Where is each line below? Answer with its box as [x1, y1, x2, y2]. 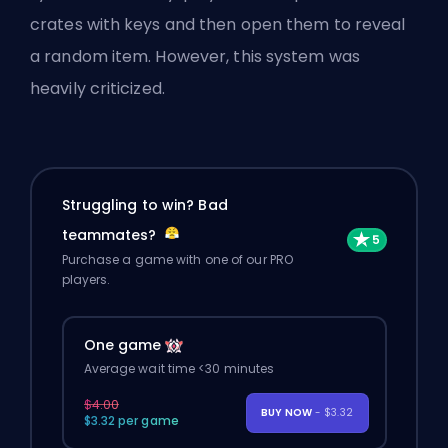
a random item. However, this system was [30, 44, 360, 68]
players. [61, 271, 111, 289]
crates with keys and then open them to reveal [30, 12, 406, 36]
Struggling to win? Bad [61, 195, 228, 216]
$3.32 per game [83, 412, 179, 430]
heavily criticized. [30, 76, 165, 100]
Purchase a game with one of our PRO [61, 251, 294, 269]
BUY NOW [260, 405, 315, 421]
